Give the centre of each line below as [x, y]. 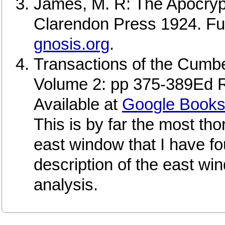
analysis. [66, 185]
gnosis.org [72, 44]
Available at [78, 104]
